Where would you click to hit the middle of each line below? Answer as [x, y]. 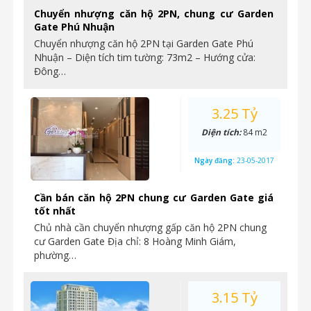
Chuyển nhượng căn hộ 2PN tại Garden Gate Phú [144, 43]
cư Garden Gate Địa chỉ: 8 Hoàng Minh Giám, [135, 241]
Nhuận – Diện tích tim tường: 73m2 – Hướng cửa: [145, 57]
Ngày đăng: [216, 160]
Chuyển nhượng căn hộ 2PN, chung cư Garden [154, 14]
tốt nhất [55, 211]
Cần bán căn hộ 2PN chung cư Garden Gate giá [154, 197]
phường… [55, 255]
